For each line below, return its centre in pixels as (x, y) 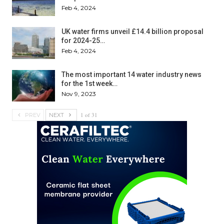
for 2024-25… (83, 41)
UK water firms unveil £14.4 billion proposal (132, 32)
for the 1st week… (89, 83)
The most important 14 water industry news (131, 74)
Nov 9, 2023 (79, 93)
